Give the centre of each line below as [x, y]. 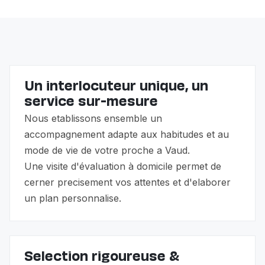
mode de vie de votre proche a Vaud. [107, 150]
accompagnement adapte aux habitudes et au [127, 134]
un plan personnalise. [73, 198]
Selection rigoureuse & [102, 258]
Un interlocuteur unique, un [116, 87]
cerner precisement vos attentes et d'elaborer [127, 182]
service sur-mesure [91, 103]
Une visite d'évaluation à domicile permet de [123, 166]
